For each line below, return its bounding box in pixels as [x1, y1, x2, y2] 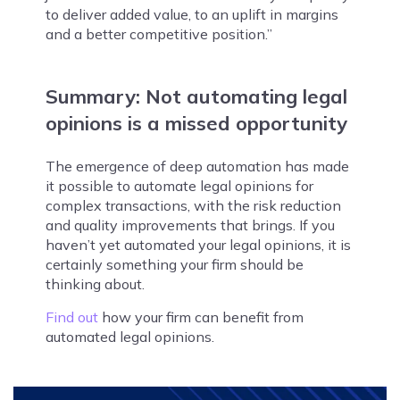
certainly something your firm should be [45, 255, 304, 274]
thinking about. [45, 275, 145, 294]
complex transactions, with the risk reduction [45, 196, 341, 215]
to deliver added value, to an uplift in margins [45, 5, 338, 24]
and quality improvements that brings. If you [45, 216, 335, 235]
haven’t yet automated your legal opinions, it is [45, 236, 351, 254]
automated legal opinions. [45, 328, 214, 346]
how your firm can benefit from [97, 308, 304, 327]
